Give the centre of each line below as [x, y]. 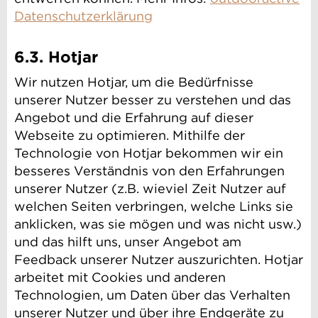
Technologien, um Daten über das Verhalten [152, 295]
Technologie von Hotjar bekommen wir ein [149, 153]
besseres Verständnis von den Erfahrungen [149, 171]
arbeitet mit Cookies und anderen [120, 278]
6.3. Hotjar [56, 57]
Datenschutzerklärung [83, 16]
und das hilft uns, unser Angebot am [128, 242]
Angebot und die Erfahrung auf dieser [134, 118]
